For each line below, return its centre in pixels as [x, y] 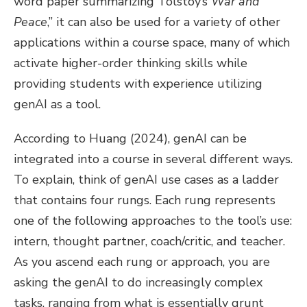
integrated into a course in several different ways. [153, 159]
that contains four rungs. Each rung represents [145, 200]
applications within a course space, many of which [152, 42]
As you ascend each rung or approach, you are [142, 262]
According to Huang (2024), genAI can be [130, 138]
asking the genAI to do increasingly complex [138, 282]
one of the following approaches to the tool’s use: [153, 221]
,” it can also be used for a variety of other [164, 22]
